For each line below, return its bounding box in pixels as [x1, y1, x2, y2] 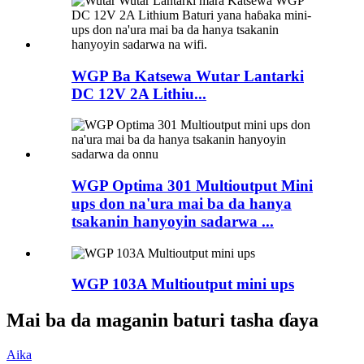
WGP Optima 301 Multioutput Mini [71, 177, 313, 195]
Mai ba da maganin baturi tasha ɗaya [6, 310, 318, 331]
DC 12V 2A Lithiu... [71, 84, 206, 102]
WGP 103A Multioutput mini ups [71, 275, 294, 293]
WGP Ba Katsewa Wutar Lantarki [71, 67, 304, 84]
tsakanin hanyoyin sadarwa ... [71, 213, 274, 231]
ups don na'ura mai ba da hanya [71, 195, 292, 213]
